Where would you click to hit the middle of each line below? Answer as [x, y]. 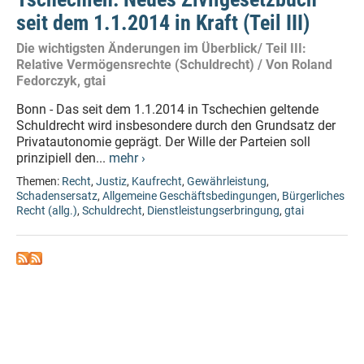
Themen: [39, 182]
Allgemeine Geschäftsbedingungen [190, 196]
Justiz [111, 182]
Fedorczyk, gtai [61, 81]
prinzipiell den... [63, 158]
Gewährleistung [227, 182]
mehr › [127, 158]
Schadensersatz [57, 196]
